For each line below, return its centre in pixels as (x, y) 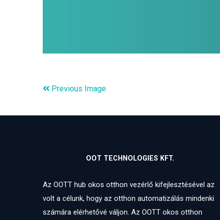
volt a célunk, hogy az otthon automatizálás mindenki (128, 198)
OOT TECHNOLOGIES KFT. (130, 158)
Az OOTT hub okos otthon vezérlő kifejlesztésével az (129, 185)
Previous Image (79, 89)
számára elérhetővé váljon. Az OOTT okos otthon (123, 212)
